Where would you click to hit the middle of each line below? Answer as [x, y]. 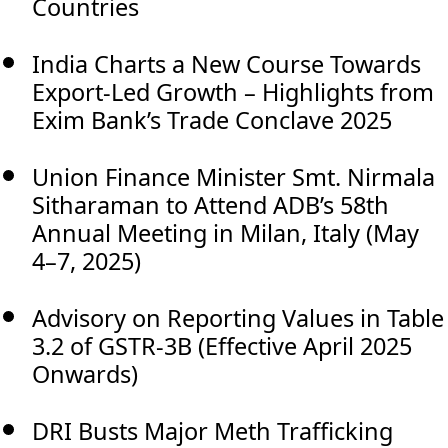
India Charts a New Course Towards [226, 63]
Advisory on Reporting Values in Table [238, 317]
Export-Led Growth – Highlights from [233, 91]
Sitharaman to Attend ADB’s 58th [210, 204]
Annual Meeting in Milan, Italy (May [225, 232]
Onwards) [85, 373]
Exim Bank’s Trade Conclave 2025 [212, 119]
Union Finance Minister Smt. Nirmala [233, 176]
